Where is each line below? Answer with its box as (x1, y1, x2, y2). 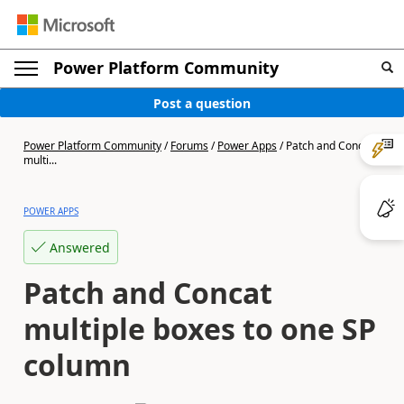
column (23, 345, 131, 384)
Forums (170, 138, 208, 153)
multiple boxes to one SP (23, 309, 376, 348)
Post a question (153, 94, 251, 112)
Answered (50, 238, 110, 256)
